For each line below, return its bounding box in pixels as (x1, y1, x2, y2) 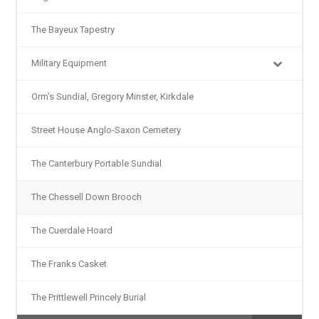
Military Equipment (31, 57, 107, 68)
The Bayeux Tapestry (31, 23, 115, 35)
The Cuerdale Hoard (31, 224, 113, 236)
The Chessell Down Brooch (31, 191, 142, 202)
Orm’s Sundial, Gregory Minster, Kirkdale (31, 90, 194, 102)
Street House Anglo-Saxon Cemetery (31, 124, 181, 135)
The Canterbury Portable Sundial (31, 157, 162, 169)
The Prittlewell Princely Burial (31, 291, 146, 303)
